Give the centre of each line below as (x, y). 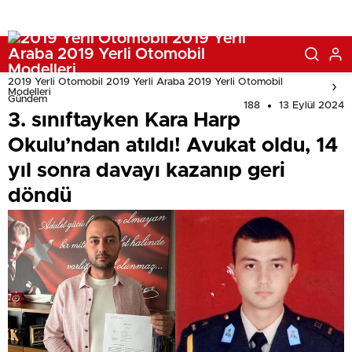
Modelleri (29, 92)
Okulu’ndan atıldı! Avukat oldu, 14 (173, 145)
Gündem (27, 99)
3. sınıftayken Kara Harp (124, 120)
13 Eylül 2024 (312, 106)
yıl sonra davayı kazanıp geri (147, 170)
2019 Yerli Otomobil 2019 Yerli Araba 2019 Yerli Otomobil (145, 82)
